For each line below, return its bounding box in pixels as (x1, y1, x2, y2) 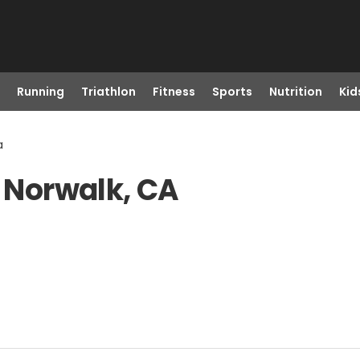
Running (16, 84, 64, 100)
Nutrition (268, 84, 322, 100)
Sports (211, 84, 252, 100)
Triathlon (80, 84, 136, 100)
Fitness (152, 84, 195, 100)
